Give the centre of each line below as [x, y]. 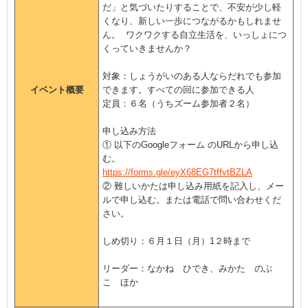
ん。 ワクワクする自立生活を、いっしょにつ [195, 35]
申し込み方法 [129, 131]
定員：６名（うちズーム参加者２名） [178, 103]
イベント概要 [57, 90]
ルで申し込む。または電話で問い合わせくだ [192, 200]
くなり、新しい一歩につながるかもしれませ [192, 21]
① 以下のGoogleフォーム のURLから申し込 [190, 145]
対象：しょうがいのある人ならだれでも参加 [192, 76]
